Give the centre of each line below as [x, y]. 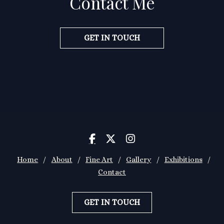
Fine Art [99, 159]
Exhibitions [183, 159]
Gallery [139, 159]
